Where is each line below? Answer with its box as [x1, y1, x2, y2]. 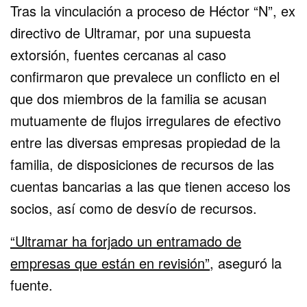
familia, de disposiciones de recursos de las [10, 153, 275, 174]
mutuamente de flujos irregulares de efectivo [10, 110, 282, 130]
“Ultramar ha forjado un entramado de [10, 230, 242, 251]
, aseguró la [210, 252, 282, 273]
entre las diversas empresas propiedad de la [10, 132, 281, 152]
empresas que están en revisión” [10, 252, 210, 273]
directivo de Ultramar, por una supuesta [10, 22, 251, 42]
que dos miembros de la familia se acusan [10, 88, 267, 108]
